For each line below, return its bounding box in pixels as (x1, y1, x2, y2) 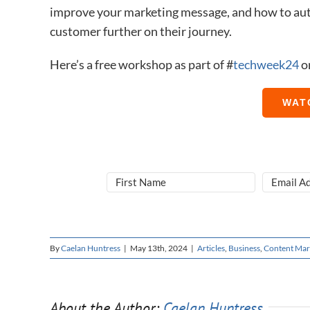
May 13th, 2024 (130, 243, 188, 253)
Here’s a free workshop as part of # (50, 57, 233, 72)
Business (228, 243, 260, 253)
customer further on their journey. (50, 24, 232, 39)
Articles (197, 243, 225, 253)
